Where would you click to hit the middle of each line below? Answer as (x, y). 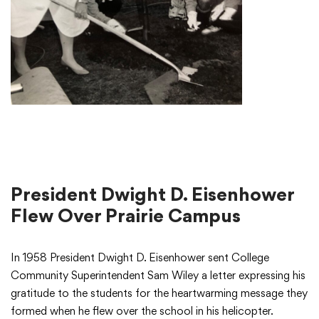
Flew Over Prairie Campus (126, 215)
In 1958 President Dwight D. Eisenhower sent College (140, 257)
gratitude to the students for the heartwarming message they (159, 293)
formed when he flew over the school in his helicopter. (142, 310)
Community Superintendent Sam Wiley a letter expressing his (158, 275)
